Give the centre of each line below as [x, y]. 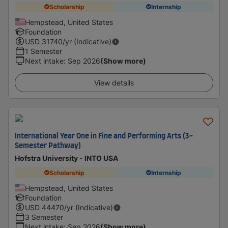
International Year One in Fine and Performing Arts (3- [104, 136]
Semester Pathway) [48, 146]
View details [114, 83]
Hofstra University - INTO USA [66, 158]
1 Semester [44, 51]
